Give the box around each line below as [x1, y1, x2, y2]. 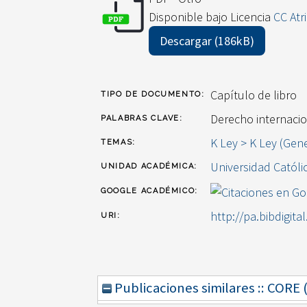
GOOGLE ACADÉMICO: [101, 186, 199, 196]
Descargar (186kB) [160, 33, 254, 49]
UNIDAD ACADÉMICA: [101, 162, 198, 171]
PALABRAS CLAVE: [101, 114, 183, 123]
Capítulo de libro [210, 87, 297, 103]
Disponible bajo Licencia [149, 9, 273, 25]
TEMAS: [101, 138, 136, 147]
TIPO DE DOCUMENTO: [101, 90, 205, 99]
